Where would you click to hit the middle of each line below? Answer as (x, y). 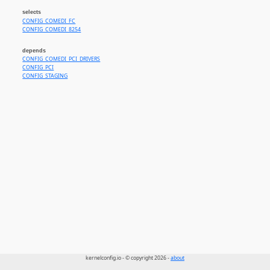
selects (32, 12)
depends (34, 51)
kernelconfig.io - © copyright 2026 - (128, 258)
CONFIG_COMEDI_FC (49, 21)
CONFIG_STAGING (45, 76)
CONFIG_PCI (38, 68)
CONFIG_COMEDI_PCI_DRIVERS (61, 59)
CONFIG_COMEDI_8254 (52, 29)
